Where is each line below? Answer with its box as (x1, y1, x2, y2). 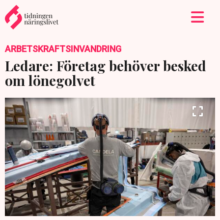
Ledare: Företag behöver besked (5, 56, 206, 75)
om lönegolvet (5, 71, 95, 89)
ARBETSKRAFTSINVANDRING (5, 44, 121, 54)
